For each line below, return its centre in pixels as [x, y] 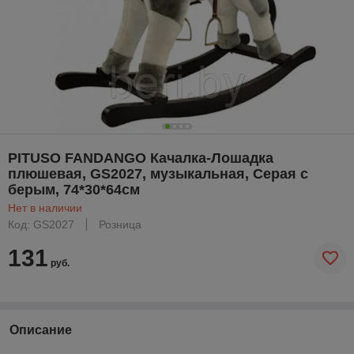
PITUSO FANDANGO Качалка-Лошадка [141, 158]
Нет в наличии [45, 207]
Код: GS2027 [41, 224]
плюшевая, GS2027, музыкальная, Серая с [158, 173]
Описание [41, 330]
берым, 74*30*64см [74, 189]
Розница [120, 224]
